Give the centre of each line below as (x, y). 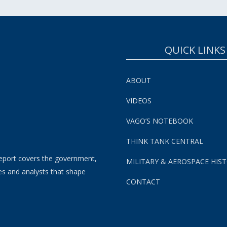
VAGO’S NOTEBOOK (160, 121)
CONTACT (143, 181)
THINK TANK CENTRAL (165, 141)
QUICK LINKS (195, 50)
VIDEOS (139, 100)
